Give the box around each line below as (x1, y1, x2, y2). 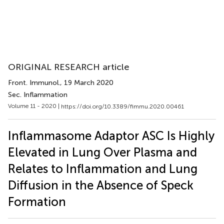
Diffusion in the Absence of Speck (8, 177, 193, 192)
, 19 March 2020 (60, 78, 113, 87)
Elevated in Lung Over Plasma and (8, 144, 197, 159)
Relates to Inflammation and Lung (8, 161, 197, 176)
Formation (8, 194, 66, 209)
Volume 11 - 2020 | (8, 102, 61, 109)
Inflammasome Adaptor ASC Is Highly (8, 128, 214, 143)
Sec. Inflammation (8, 90, 67, 99)
